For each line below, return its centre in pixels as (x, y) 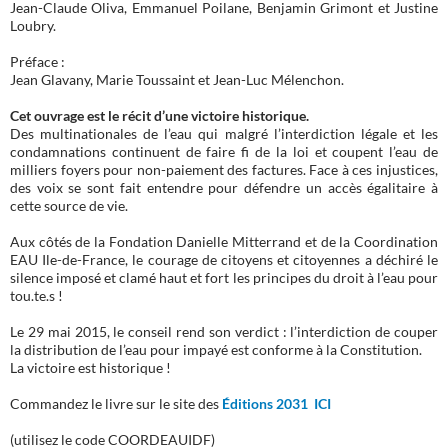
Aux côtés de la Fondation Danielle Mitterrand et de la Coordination (224, 242)
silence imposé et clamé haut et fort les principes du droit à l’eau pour (224, 278)
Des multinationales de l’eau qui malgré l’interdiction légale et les (224, 134)
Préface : (37, 62)
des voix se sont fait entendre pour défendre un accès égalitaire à (224, 188)
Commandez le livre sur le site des (116, 404)
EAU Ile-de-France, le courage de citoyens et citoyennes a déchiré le (224, 260)
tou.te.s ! (36, 296)
